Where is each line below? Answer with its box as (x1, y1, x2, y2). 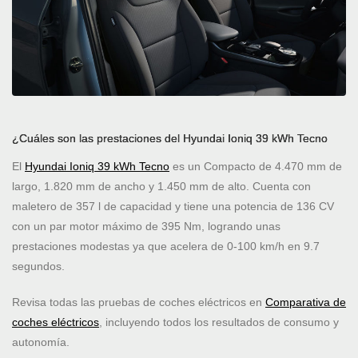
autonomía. (12, 336, 70, 349)
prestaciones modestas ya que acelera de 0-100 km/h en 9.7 (12, 240, 320, 253)
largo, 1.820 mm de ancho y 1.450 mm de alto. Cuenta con (12, 180, 311, 193)
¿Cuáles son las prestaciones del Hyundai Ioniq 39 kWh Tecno (12, 132, 328, 145)
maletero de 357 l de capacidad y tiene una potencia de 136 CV (12, 200, 334, 213)
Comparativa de (265, 296, 346, 309)
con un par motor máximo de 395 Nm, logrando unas (12, 220, 280, 233)
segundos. (12, 260, 65, 273)
